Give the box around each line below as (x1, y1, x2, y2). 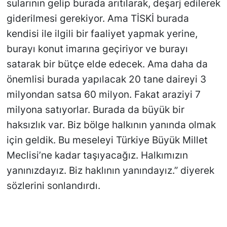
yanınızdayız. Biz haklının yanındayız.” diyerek (6, 164, 214, 176)
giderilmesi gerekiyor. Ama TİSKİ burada (6, 12, 189, 24)
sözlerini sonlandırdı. (6, 179, 100, 192)
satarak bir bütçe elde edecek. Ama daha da (6, 58, 208, 70)
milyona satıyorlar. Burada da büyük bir (6, 103, 184, 116)
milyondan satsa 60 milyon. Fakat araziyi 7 (6, 88, 201, 100)
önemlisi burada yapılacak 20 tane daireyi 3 (6, 73, 206, 85)
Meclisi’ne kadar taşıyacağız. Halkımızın (6, 149, 188, 161)
